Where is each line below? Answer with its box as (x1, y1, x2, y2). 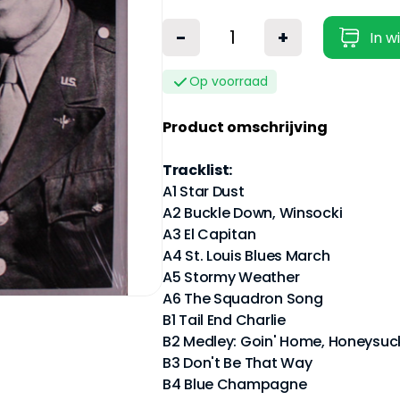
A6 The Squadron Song (162, 288, 323, 309)
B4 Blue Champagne (162, 374, 307, 395)
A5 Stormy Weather (162, 267, 300, 287)
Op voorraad (189, 72, 268, 90)
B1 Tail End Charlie (162, 310, 286, 330)
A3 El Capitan (162, 224, 256, 245)
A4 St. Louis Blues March (162, 246, 330, 266)
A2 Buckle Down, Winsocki (162, 203, 343, 223)
